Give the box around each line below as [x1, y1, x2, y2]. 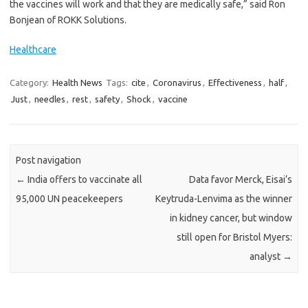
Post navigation [16, 155, 82, 166]
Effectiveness [208, 78, 262, 88]
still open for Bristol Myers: [176, 232, 292, 243]
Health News [52, 78, 102, 88]
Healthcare [10, 44, 56, 56]
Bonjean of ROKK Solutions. [10, 14, 126, 26]
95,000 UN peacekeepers [16, 193, 124, 205]
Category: [10, 78, 51, 88]
